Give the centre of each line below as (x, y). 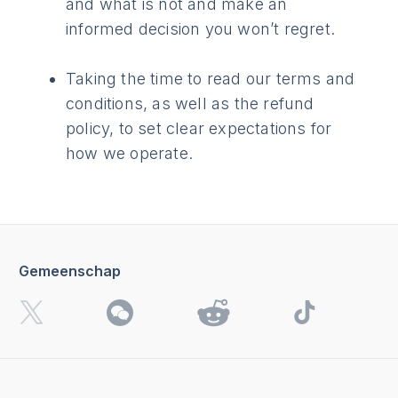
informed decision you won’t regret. (200, 29)
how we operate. (129, 154)
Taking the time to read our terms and (211, 79)
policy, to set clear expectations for (199, 129)
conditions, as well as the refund (190, 104)
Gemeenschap (70, 271)
